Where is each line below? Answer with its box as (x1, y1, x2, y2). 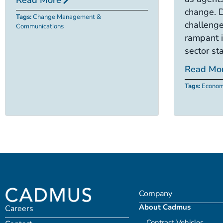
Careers (5, 203, 33, 214)
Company (138, 188, 172, 199)
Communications (16, 21, 64, 31)
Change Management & (33, 12, 101, 21)
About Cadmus (138, 202, 191, 212)
